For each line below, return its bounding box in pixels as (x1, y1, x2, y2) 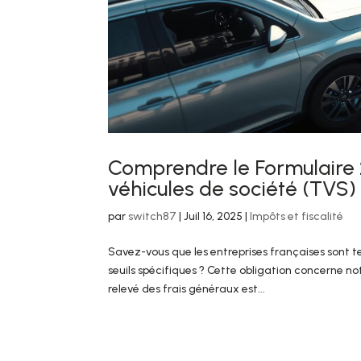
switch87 (128, 210, 177, 224)
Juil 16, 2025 (184, 210, 243, 224)
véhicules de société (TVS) (108, 176, 357, 202)
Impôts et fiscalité (250, 210, 344, 224)
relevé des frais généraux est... (108, 282, 266, 297)
